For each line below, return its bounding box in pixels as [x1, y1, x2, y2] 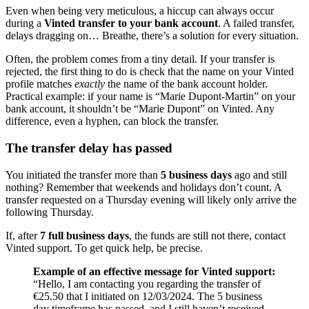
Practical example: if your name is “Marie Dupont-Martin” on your [6, 90, 295, 103]
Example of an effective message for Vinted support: [33, 265, 275, 277]
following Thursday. [6, 206, 94, 218]
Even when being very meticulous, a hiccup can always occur [6, 5, 274, 17]
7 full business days [40, 229, 129, 241]
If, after [6, 229, 40, 241]
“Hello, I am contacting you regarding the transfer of [33, 277, 261, 290]
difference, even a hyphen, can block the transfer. [6, 115, 219, 128]
